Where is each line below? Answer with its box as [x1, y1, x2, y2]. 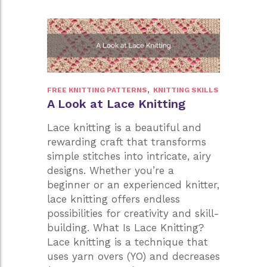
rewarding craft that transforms [47, 135, 206, 148]
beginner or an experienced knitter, [47, 178, 219, 191]
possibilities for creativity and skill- [47, 207, 219, 219]
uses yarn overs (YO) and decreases [47, 250, 220, 262]
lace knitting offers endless [47, 193, 180, 205]
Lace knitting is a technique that [47, 235, 208, 248]
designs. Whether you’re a [47, 164, 174, 176]
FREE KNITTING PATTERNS [47, 85, 147, 94]
